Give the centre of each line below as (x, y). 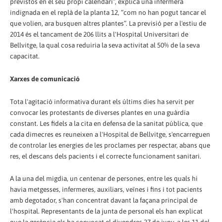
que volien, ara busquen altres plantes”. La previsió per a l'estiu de (108, 23)
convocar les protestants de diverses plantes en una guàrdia (100, 112)
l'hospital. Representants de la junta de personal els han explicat (106, 211)
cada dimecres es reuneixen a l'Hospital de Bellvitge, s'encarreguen (110, 134)
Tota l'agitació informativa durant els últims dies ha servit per (102, 101)
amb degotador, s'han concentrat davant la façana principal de (104, 200)
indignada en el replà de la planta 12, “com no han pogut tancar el (108, 12)
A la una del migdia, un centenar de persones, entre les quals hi (104, 179)
